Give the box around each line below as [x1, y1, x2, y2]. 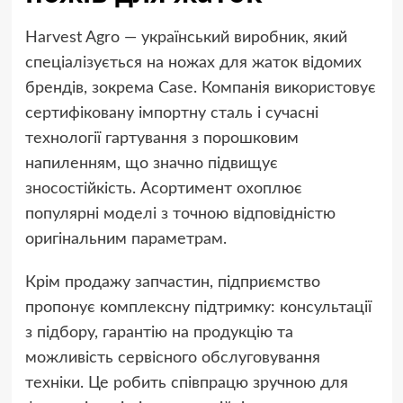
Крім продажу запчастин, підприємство [24, 274, 320, 291]
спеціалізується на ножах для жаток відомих [24, 55, 362, 72]
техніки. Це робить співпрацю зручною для [24, 375, 348, 392]
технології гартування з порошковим [24, 130, 299, 148]
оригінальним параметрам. [24, 231, 227, 248]
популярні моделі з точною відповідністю [24, 206, 336, 223]
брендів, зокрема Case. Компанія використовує [24, 80, 376, 97]
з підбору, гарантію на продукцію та [24, 325, 293, 342]
